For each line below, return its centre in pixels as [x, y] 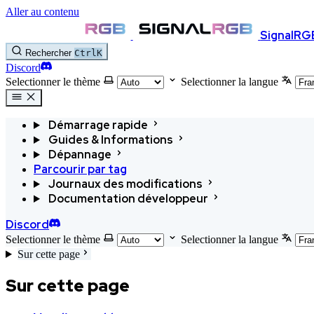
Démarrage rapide [98, 125]
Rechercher [48, 53]
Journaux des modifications [125, 184]
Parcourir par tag [80, 169]
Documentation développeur [128, 199]
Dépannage [80, 155]
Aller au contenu [42, 12]
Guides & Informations [110, 140]
